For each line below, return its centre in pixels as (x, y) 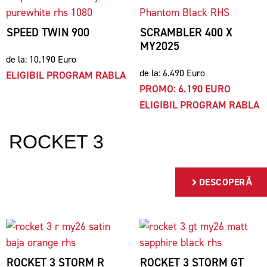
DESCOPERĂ (226, 182)
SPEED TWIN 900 (48, 32)
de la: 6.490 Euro (172, 73)
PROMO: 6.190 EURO (185, 89)
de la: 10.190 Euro (41, 59)
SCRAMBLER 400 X (186, 32)
